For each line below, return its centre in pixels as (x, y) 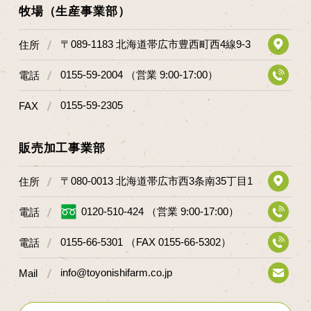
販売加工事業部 (62, 149)
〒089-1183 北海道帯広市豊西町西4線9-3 (155, 44)
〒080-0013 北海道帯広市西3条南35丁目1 (156, 181)
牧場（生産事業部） (74, 12)
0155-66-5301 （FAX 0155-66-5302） (145, 242)
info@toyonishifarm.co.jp (116, 273)
